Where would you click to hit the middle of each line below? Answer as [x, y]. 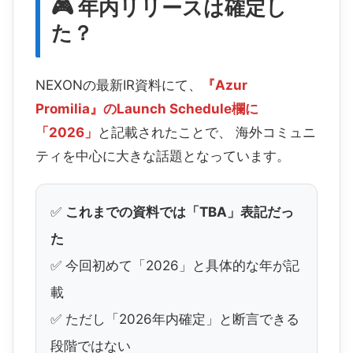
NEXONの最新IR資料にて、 [119, 85]
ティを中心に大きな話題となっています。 [163, 156]
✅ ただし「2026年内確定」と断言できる [175, 320]
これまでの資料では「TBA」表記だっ [180, 212]
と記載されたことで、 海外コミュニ [207, 133]
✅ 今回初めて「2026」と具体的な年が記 [175, 266]
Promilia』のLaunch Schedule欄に [147, 109]
